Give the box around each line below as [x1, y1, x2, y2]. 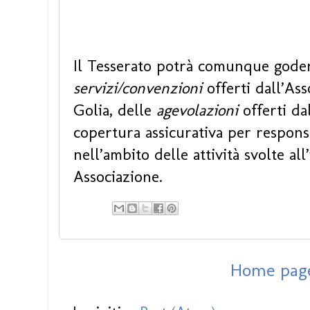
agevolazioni [156, 100, 238, 120]
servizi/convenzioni [73, 77, 202, 98]
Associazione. [73, 166, 163, 186]
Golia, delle [73, 100, 156, 120]
